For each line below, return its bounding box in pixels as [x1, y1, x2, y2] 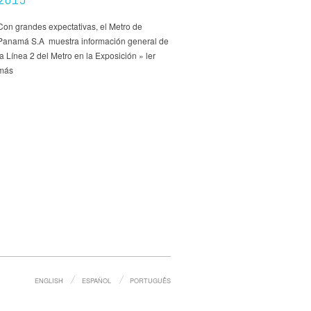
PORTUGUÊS [130, 276, 171, 285]
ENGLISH [34, 276, 63, 285]
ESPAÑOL [81, 276, 111, 285]
